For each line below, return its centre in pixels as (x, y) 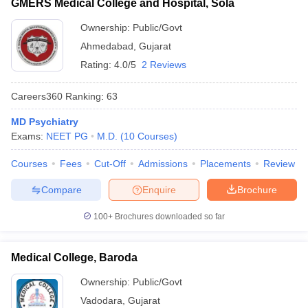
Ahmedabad (107, 46)
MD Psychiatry (45, 122)
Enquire (159, 189)
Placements (225, 164)
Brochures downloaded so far (169, 217)
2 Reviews (164, 65)
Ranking (82, 96)
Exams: (29, 136)
